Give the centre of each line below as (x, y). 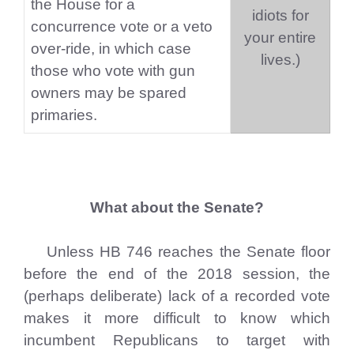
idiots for (280, 15)
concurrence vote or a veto (122, 26)
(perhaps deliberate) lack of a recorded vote (177, 296)
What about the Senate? (177, 207)
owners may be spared (109, 93)
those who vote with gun (113, 71)
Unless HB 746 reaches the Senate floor (177, 252)
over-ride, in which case (111, 49)
